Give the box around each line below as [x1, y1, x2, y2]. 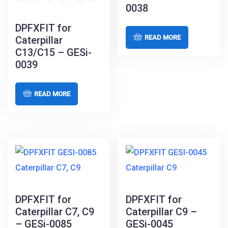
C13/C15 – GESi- [15, 46, 92, 59]
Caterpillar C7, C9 [15, 205, 94, 218]
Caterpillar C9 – [126, 205, 197, 218]
